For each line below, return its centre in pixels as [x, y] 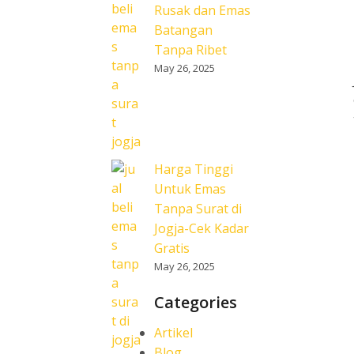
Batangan [183, 30]
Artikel [173, 333]
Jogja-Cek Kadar [201, 228]
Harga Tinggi [194, 169]
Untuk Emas [190, 189]
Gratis [172, 248]
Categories [196, 302]
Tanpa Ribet [190, 50]
